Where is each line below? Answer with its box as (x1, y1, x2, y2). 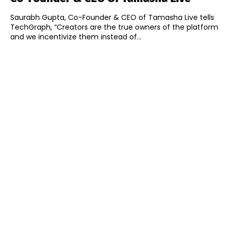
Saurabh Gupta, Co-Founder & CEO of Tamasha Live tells (10, 12, 214, 23)
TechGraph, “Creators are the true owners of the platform (10, 22, 218, 33)
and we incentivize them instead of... (10, 32, 142, 42)
